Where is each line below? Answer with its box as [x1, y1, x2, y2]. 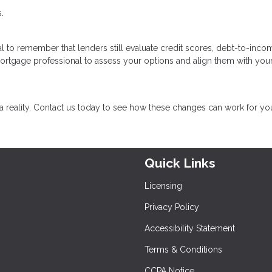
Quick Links [144, 155, 216, 171]
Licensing [144, 181, 182, 191]
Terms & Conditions [144, 245, 222, 255]
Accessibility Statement [144, 223, 235, 234]
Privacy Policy [144, 202, 199, 212]
